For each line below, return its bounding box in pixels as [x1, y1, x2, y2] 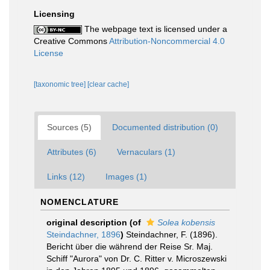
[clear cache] [87, 80, 129, 89]
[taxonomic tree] [34, 80, 87, 89]
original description [46, 218, 127, 227]
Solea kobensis [157, 218, 215, 227]
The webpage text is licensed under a [82, 24, 227, 34]
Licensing [34, 9, 75, 19]
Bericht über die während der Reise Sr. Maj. [46, 242, 213, 251]
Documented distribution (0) [112, 122, 218, 132]
